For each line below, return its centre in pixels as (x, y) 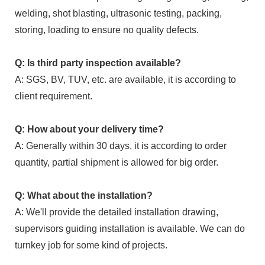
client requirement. (54, 96)
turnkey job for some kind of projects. (91, 245)
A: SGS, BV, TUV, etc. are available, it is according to (125, 79)
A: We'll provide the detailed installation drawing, (117, 212)
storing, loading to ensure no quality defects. (107, 30)
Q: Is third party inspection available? (98, 63)
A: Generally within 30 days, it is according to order (121, 146)
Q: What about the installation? (84, 195)
